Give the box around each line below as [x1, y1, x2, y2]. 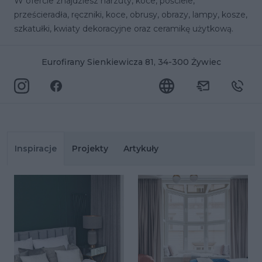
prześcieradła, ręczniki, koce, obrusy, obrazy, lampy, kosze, [14, 9, 247, 20]
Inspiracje [15, 143, 57, 154]
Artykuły [123, 143, 158, 154]
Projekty [72, 143, 108, 154]
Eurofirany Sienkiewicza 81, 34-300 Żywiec [41, 57, 221, 67]
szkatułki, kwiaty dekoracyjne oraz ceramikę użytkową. [14, 23, 233, 34]
